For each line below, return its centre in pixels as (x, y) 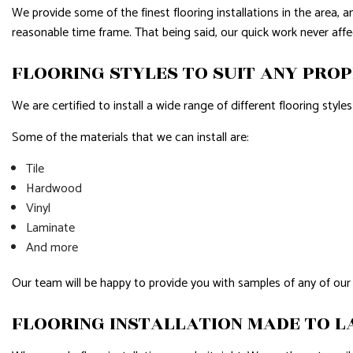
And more (52, 247)
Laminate (52, 228)
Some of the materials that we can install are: (130, 137)
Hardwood (54, 188)
